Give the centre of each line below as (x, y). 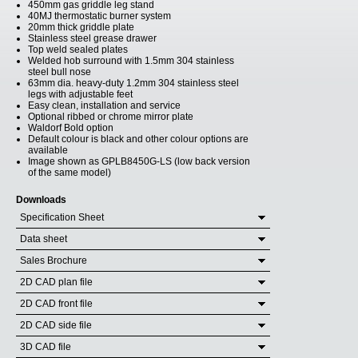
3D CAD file (46, 347)
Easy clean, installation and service (104, 105)
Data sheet (44, 239)
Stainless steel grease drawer (92, 38)
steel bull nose (60, 72)
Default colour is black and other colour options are (138, 139)
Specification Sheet (62, 217)
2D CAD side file (56, 325)
